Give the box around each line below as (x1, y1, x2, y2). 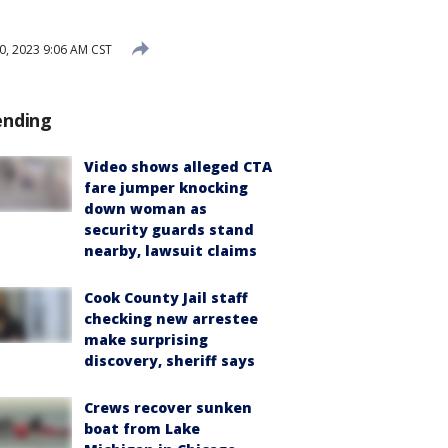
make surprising (84, 330, 208, 349)
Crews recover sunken (84, 398, 252, 417)
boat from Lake (84, 419, 200, 438)
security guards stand (84, 220, 254, 239)
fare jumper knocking (84, 178, 248, 197)
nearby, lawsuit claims (84, 241, 257, 260)
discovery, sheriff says (84, 351, 255, 370)
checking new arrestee (84, 309, 258, 328)
